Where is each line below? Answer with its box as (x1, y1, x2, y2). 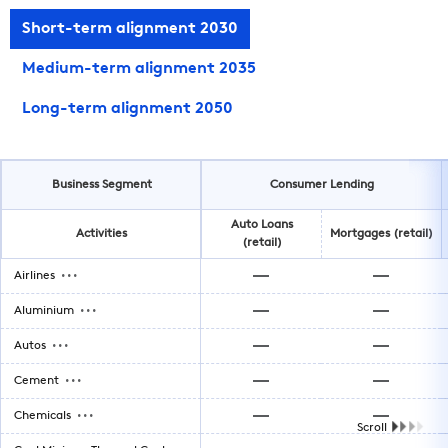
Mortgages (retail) (330, 228, 433, 240)
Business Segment (51, 179, 152, 191)
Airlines (14, 270, 55, 282)
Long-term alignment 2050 (22, 101, 233, 117)
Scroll (356, 422, 387, 434)
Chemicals (14, 410, 71, 422)
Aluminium (14, 305, 74, 317)
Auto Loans (230, 219, 293, 231)
